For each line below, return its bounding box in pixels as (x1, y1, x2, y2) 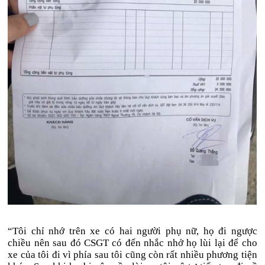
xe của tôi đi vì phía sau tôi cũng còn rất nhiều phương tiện (8, 249, 257, 260)
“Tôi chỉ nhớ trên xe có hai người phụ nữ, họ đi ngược (8, 225, 257, 237)
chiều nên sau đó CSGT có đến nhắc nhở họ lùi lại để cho (8, 237, 257, 248)
